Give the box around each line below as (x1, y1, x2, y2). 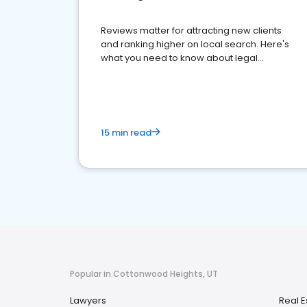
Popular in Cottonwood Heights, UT (70, 268, 218, 280)
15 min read (101, 126, 151, 139)
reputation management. (101, 65, 214, 78)
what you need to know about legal (101, 51, 258, 64)
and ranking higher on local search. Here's (101, 38, 289, 51)
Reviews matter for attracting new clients (101, 24, 282, 37)
